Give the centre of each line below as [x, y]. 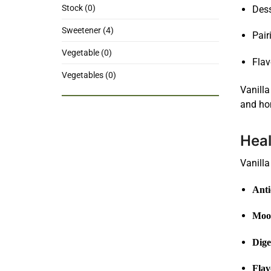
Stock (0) [79, 8]
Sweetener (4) [88, 31]
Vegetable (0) [87, 53]
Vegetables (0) [89, 75]
